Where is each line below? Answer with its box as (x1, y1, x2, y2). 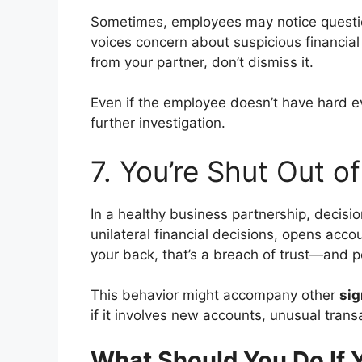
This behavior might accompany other (90, 287, 339, 304)
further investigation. (90, 115, 225, 132)
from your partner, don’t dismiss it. (90, 53, 314, 70)
